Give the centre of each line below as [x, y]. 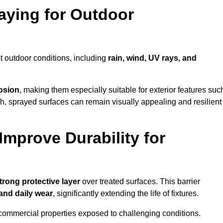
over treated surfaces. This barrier [140, 182]
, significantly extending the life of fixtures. [126, 194]
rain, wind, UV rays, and [152, 58]
